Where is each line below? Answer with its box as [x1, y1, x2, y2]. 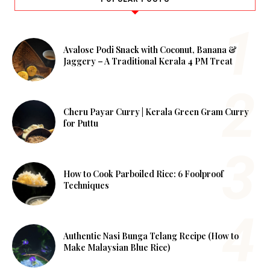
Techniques [63, 179, 109, 191]
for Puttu [63, 117, 98, 129]
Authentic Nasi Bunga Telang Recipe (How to [63, 230, 239, 242]
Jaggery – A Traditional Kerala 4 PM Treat [63, 55, 233, 67]
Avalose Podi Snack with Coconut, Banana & [63, 43, 237, 55]
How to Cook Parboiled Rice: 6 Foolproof [63, 168, 224, 180]
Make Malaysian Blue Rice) [63, 241, 170, 253]
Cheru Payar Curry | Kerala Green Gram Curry [63, 105, 249, 118]
